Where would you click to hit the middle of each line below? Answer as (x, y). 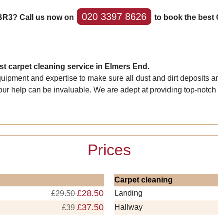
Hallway (128, 207)
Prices (109, 150)
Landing (128, 193)
